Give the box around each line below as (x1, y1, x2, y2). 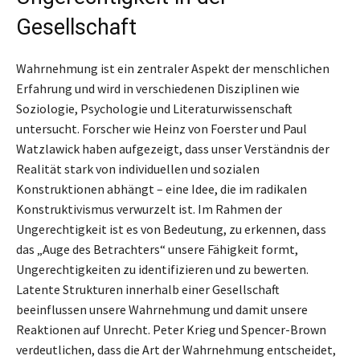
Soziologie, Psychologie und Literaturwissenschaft (16, 100, 292, 117)
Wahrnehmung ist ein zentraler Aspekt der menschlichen (16, 59, 329, 76)
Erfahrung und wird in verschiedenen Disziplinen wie (16, 80, 300, 96)
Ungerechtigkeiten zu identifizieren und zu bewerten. (16, 260, 309, 277)
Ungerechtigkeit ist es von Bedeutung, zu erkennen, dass (16, 220, 326, 237)
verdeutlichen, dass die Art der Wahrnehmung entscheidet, (16, 341, 336, 358)
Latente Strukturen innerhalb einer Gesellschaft (16, 280, 280, 297)
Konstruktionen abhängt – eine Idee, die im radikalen (16, 180, 307, 197)
